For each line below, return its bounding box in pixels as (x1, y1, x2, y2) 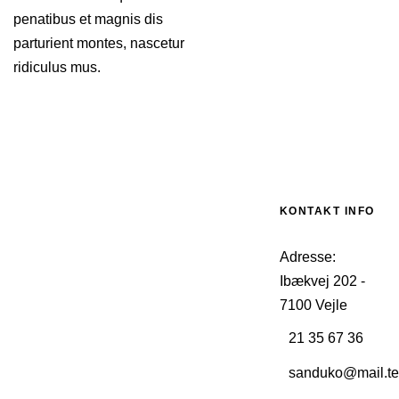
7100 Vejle (279, 297, 347, 313)
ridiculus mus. (13, 60, 101, 76)
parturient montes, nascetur (13, 36, 184, 52)
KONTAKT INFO (279, 205, 375, 218)
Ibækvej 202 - (279, 273, 365, 289)
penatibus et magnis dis (13, 12, 163, 28)
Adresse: (279, 249, 336, 265)
